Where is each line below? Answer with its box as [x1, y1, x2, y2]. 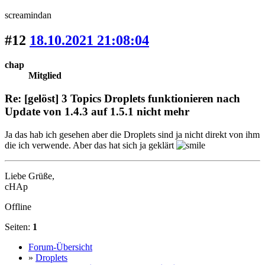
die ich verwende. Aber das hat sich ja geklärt [5, 140, 176, 150]
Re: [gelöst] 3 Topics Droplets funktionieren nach [5, 92, 240, 105]
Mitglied [28, 70, 62, 81]
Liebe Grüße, [5, 170, 54, 181]
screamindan [5, 9, 51, 20]
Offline [5, 201, 31, 212]
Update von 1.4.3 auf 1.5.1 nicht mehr [5, 105, 189, 118]
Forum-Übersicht [28, 241, 92, 252]
